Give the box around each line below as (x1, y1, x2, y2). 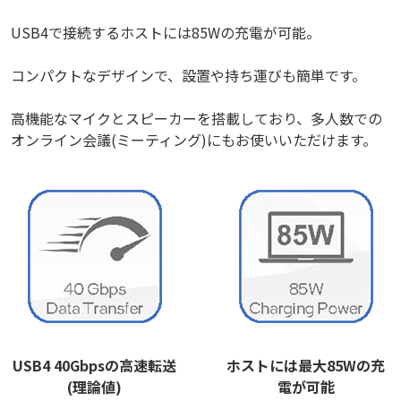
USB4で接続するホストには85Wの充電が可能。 (11, 21, 320, 44)
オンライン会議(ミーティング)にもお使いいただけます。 (11, 129, 377, 151)
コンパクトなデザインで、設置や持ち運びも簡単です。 (11, 64, 366, 87)
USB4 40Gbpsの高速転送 (13, 354, 177, 377)
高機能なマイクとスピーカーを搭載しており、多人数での (11, 107, 382, 130)
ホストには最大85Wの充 (226, 354, 386, 377)
